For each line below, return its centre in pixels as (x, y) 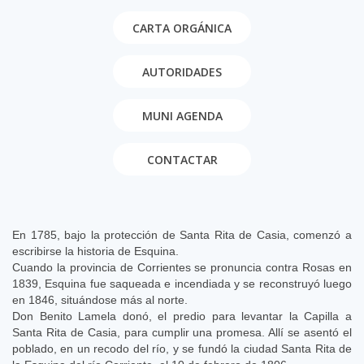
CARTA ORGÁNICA (182, 28)
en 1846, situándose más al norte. (100, 299)
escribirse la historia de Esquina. (95, 251)
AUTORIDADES (182, 71)
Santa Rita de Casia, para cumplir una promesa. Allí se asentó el (182, 332)
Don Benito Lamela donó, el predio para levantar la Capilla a (182, 316)
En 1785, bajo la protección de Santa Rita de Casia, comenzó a (182, 234)
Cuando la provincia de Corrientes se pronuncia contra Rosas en (182, 267)
